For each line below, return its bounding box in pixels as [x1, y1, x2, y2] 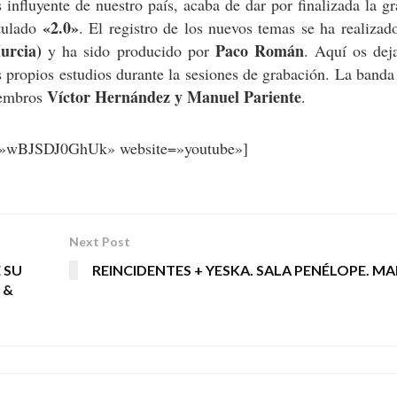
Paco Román [214, 39, 304, 63]
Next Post [68, 234, 130, 250]
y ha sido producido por [41, 40, 215, 62]
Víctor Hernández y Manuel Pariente [47, 85, 301, 109]
